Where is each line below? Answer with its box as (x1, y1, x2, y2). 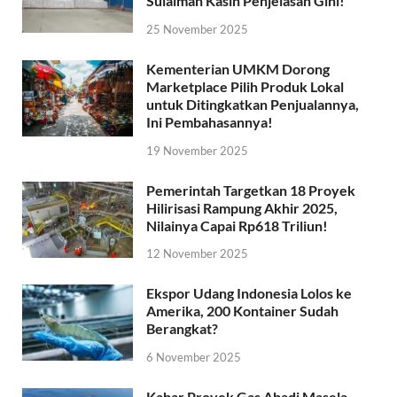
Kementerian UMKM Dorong (146, 59, 330, 77)
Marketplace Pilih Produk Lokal (146, 77, 344, 95)
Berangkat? (146, 320, 218, 338)
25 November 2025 (146, 21, 248, 36)
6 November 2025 (146, 350, 241, 365)
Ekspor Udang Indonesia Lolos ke (146, 284, 352, 302)
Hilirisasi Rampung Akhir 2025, (146, 198, 338, 216)
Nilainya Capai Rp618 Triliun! (146, 216, 328, 234)
